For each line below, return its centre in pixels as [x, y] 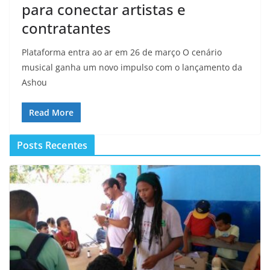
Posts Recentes [52, 145]
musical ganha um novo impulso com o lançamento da [132, 67]
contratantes [66, 28]
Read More [51, 112]
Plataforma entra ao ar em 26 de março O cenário [122, 52]
